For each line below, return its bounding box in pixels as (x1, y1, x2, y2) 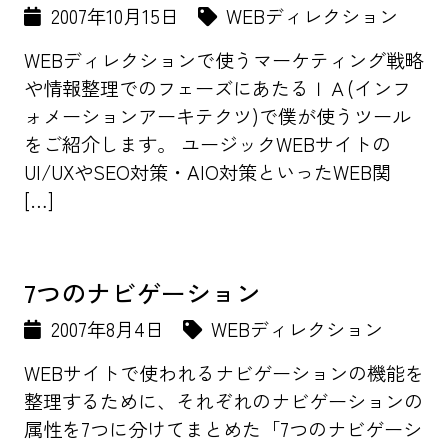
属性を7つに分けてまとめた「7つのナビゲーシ (24, 415, 422, 443)
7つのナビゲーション (24, 274, 261, 310)
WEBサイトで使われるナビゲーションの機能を (24, 359, 424, 387)
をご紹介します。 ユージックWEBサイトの (24, 130, 391, 158)
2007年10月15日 (50, 2, 179, 30)
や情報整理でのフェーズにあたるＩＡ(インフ (24, 74, 411, 102)
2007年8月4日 (50, 315, 164, 343)
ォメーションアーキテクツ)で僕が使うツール (24, 102, 411, 130)
